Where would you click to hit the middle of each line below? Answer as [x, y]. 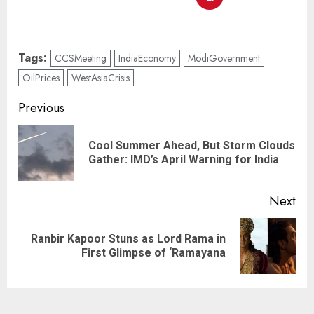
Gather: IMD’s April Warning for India [184, 160]
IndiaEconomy [147, 59]
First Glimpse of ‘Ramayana [153, 253]
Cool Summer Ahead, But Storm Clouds [192, 146]
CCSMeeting [81, 59]
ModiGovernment [224, 59]
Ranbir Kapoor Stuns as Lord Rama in [128, 239]
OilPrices [41, 78]
